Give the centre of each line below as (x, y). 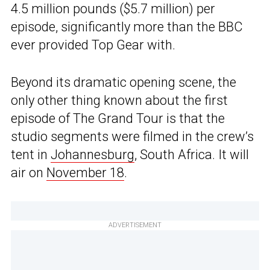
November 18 (85, 173)
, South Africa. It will (192, 155)
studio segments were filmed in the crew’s (132, 137)
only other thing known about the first (119, 101)
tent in (31, 155)
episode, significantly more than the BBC (127, 27)
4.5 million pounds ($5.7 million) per (113, 9)
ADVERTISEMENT (135, 225)
